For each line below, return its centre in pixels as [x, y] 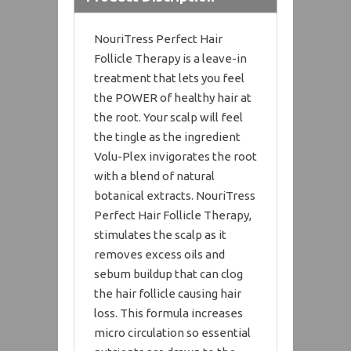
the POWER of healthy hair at [173, 97]
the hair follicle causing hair [168, 293]
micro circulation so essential [172, 332]
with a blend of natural [154, 175]
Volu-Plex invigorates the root [175, 156]
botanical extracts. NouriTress [175, 195]
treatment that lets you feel [169, 78]
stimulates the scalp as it [160, 234]
